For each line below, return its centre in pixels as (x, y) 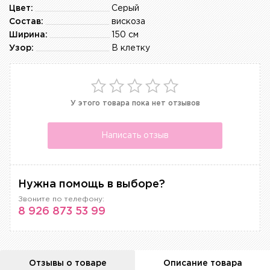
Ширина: (28, 35)
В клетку (131, 49)
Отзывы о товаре (67, 264)
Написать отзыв (135, 135)
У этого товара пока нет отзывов (135, 104)
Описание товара (202, 264)
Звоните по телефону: (61, 199)
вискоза (128, 22)
